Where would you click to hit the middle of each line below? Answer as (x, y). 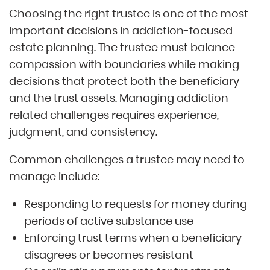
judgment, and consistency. (83, 132)
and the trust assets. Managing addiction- (121, 98)
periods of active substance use (109, 221)
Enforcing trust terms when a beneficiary (133, 238)
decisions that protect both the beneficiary (124, 81)
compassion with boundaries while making (124, 64)
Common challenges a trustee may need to (127, 160)
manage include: (54, 177)
